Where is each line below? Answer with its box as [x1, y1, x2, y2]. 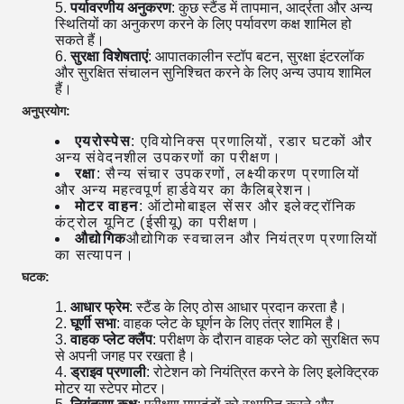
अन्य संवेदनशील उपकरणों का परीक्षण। [54, 150, 282, 165]
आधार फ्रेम [69, 299, 129, 315]
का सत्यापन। [54, 247, 134, 262]
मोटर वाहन [74, 198, 139, 214]
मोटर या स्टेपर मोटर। [54, 381, 167, 396]
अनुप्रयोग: [22, 104, 70, 118]
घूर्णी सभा [69, 316, 116, 331]
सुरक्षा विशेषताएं [69, 49, 148, 64]
